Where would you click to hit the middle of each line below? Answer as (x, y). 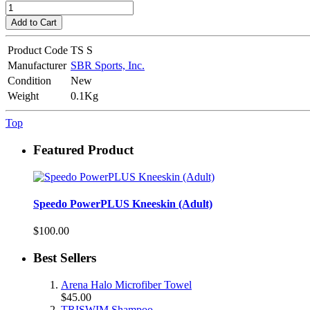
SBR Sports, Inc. (108, 66)
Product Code (38, 51)
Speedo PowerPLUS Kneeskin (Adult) (123, 204)
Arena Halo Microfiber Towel (126, 284)
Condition (29, 81)
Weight (23, 96)
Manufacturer (37, 66)
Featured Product (83, 150)
